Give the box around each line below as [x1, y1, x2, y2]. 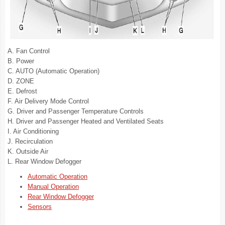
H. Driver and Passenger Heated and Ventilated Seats [8, 118, 164, 125]
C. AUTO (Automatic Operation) [8, 67, 99, 75]
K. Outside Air [8, 148, 48, 155]
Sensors [28, 203, 52, 210]
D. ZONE [8, 77, 34, 85]
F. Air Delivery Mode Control [8, 97, 89, 105]
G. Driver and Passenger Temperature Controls [8, 107, 144, 115]
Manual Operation [28, 183, 79, 190]
